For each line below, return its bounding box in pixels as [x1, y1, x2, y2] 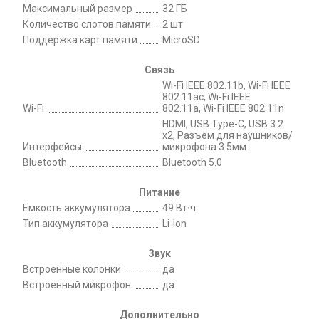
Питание [139, 187, 180, 198]
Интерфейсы [23, 141, 82, 152]
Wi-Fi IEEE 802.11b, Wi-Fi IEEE [162, 80, 291, 91]
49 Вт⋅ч [162, 202, 196, 214]
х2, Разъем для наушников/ [162, 130, 293, 141]
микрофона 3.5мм [162, 141, 246, 152]
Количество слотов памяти [23, 19, 151, 30]
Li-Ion [162, 218, 187, 229]
